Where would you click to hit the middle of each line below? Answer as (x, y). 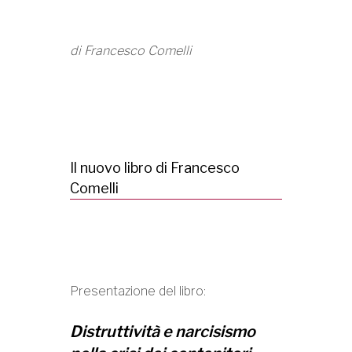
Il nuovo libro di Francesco (155, 168)
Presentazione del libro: (138, 291)
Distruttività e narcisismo (163, 332)
